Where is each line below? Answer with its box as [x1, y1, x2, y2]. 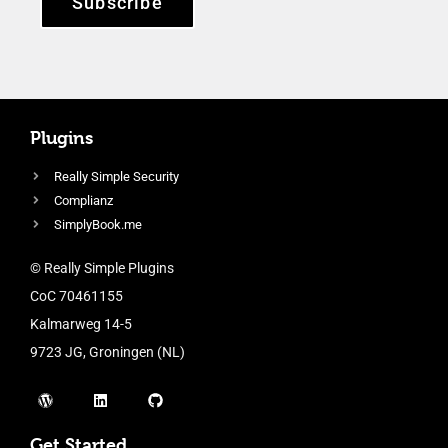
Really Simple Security [54, 168, 179, 184]
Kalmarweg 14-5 [30, 315, 132, 332]
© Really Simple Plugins [30, 259, 174, 276]
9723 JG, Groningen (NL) [30, 343, 185, 360]
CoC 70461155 [30, 287, 123, 304]
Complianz [54, 192, 113, 208]
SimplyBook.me [54, 216, 142, 232]
